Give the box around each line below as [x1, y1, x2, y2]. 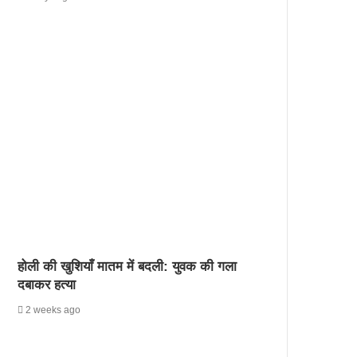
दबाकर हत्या [18, 277, 76, 292]
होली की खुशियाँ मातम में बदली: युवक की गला [18, 258, 237, 274]
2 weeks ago [25, 304, 81, 316]
